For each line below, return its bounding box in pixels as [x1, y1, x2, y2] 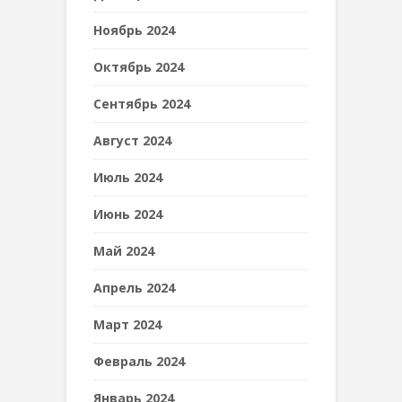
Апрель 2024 [93, 279, 175, 296]
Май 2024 [93, 242, 154, 259]
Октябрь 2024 [93, 58, 184, 75]
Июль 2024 [93, 169, 162, 186]
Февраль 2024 [93, 353, 185, 370]
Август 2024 [93, 132, 171, 149]
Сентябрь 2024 [93, 95, 190, 112]
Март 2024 [93, 316, 162, 333]
